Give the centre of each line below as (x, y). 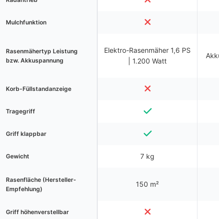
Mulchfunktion (26, 22)
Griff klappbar (26, 134)
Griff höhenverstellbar (37, 212)
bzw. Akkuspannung (35, 60)
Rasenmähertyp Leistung (42, 51)
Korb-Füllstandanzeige (39, 89)
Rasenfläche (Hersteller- (41, 180)
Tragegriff (21, 111)
